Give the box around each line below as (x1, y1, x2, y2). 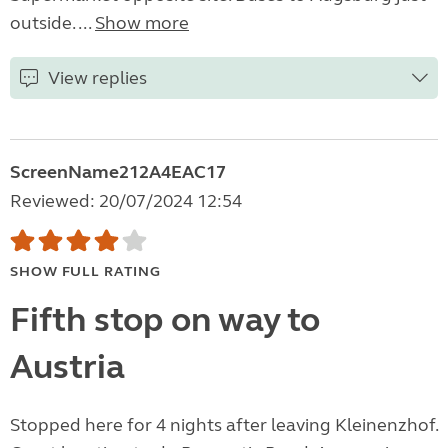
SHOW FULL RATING (10, 263, 161, 281)
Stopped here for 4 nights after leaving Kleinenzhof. (10, 414, 438, 437)
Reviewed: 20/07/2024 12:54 (10, 190, 242, 213)
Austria (10, 346, 125, 389)
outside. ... (10, 12, 95, 35)
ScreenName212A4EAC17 (10, 161, 226, 184)
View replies (48, 67, 147, 90)
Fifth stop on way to (10, 299, 320, 342)
